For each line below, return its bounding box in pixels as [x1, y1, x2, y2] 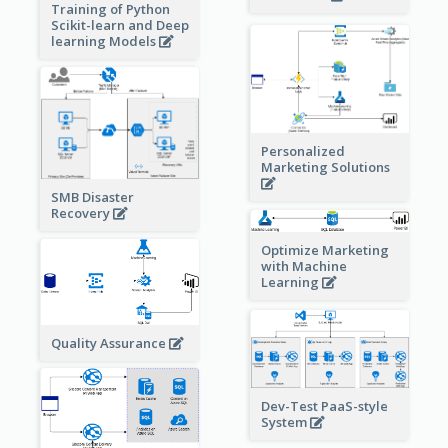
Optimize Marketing [260, 240, 389, 259]
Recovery [50, 204, 113, 223]
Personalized [260, 141, 345, 160]
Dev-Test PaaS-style [260, 396, 388, 415]
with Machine [260, 256, 347, 275]
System [260, 412, 310, 431]
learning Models [50, 31, 159, 50]
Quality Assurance [50, 334, 169, 353]
